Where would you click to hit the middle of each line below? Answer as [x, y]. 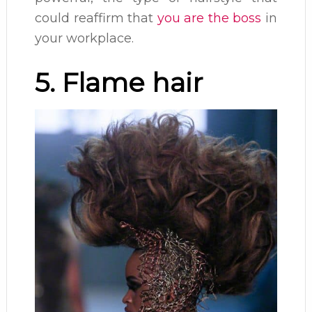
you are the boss [209, 18]
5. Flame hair [118, 82]
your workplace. [84, 38]
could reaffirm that [96, 18]
